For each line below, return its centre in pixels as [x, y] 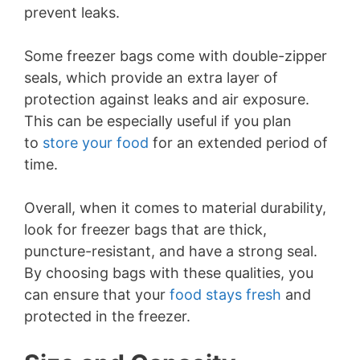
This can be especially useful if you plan [158, 121]
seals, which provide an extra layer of [151, 78]
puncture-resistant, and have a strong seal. [171, 252]
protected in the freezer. [107, 317]
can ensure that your [97, 295]
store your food [96, 143]
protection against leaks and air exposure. [167, 100]
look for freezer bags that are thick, [145, 230]
